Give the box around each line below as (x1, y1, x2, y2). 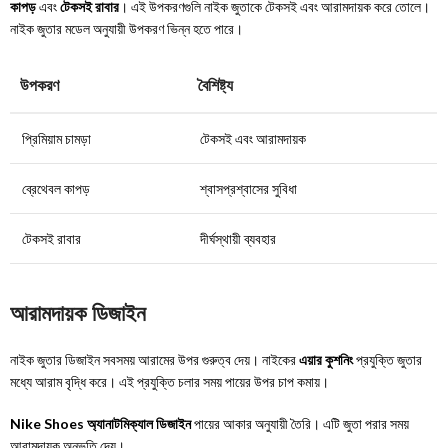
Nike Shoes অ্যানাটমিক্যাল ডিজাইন (10, 414, 192, 432)
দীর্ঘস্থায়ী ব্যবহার (200, 229, 277, 247)
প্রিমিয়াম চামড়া (22, 129, 92, 147)
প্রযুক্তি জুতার (353, 350, 423, 368)
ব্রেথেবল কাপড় (22, 179, 91, 197)
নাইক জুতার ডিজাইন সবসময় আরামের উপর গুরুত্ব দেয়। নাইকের (10, 350, 300, 368)
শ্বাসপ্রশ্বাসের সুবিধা (200, 179, 298, 197)
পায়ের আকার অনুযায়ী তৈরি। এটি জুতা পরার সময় (191, 414, 410, 432)
